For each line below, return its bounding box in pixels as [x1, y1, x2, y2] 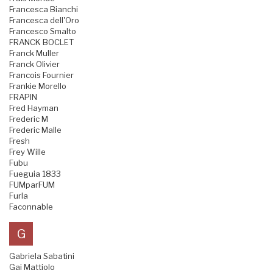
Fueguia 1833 [9, 169, 61, 179]
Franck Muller [9, 48, 59, 58]
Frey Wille [9, 147, 46, 157]
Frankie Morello [9, 81, 66, 91]
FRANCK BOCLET [9, 37, 74, 48]
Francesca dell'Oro [9, 15, 79, 26]
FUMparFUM [9, 180, 55, 190]
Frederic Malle [9, 125, 62, 135]
